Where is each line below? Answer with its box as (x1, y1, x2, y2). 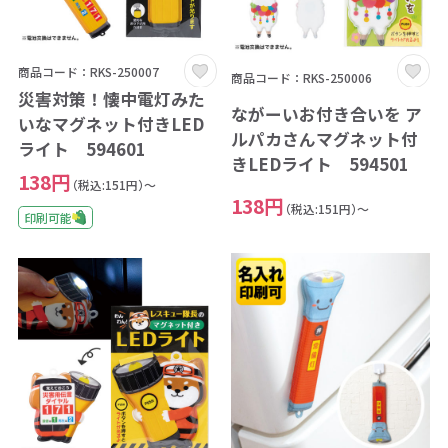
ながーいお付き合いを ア (230, 101, 422, 126)
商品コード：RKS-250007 (17, 63, 159, 81)
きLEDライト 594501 (230, 151, 409, 176)
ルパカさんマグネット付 (230, 126, 418, 151)
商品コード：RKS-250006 (230, 69, 372, 87)
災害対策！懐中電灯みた (17, 86, 205, 111)
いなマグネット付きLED (17, 111, 204, 136)
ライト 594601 (17, 136, 146, 161)
